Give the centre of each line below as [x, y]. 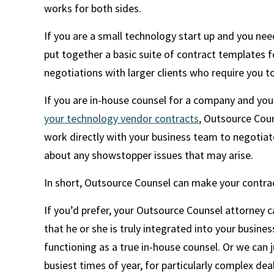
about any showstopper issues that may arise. [149, 155]
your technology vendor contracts [121, 118]
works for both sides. [93, 8]
